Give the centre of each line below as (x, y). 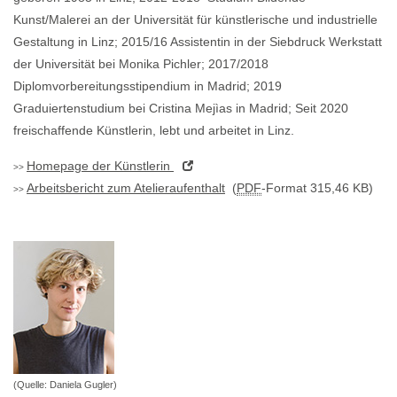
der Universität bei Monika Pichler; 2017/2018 (141, 64)
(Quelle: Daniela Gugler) (65, 385)
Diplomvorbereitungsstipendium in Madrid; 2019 (148, 86)
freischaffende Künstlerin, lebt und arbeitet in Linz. (154, 131)
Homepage (58, 166)
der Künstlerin (131, 166)
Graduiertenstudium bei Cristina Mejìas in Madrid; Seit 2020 (181, 109)
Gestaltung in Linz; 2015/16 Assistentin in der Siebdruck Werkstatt (198, 42)
